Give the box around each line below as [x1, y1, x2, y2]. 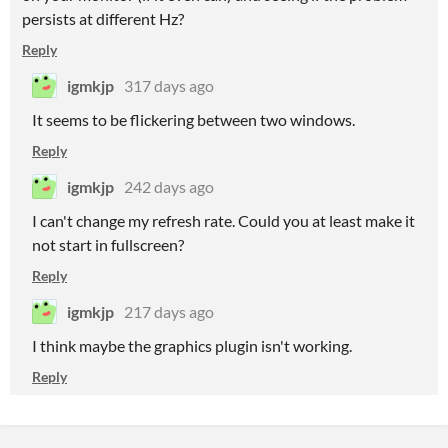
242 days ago [124, 177, 214, 196]
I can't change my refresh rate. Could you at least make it [32, 211, 415, 230]
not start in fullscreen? [32, 235, 184, 254]
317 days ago [124, 76, 214, 95]
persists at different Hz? [22, 9, 184, 28]
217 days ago [124, 302, 214, 321]
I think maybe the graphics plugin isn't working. [32, 336, 352, 355]
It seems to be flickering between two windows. [32, 110, 355, 129]
